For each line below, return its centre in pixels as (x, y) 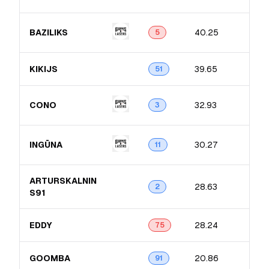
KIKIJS (44, 69)
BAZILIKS (49, 32)
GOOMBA (50, 258)
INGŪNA (46, 145)
